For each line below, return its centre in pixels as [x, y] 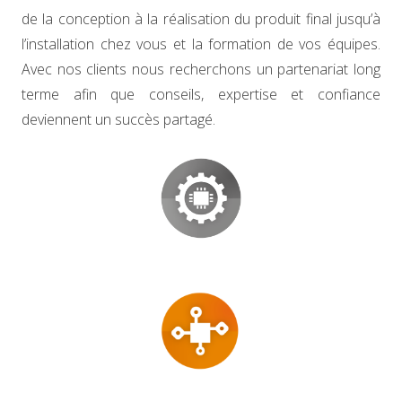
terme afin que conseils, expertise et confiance [201, 94]
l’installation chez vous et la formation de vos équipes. [201, 44]
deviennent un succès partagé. [118, 119]
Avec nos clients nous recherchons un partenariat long [201, 69]
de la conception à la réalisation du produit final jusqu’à [201, 19]
